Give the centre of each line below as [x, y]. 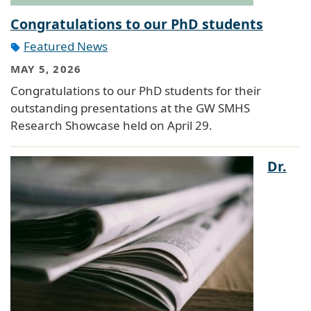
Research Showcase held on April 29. [111, 126]
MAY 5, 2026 [46, 68]
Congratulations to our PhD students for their [136, 91]
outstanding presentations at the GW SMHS [130, 108]
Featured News [66, 47]
